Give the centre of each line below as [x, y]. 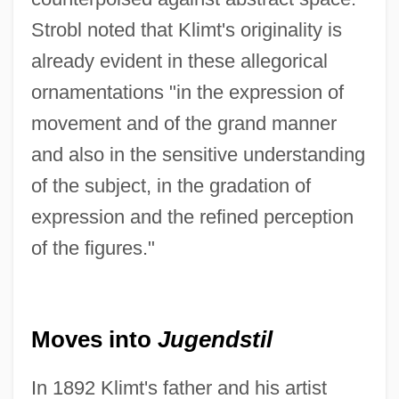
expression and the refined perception [192, 217]
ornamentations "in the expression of [187, 93]
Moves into [94, 340]
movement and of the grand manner [183, 124]
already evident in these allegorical [179, 61]
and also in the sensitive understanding [198, 155]
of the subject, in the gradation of [171, 186]
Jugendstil [215, 340]
